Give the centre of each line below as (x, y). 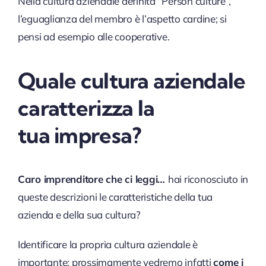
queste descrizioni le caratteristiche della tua (115, 197)
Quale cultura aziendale (132, 81)
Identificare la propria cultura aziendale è (108, 245)
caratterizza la (86, 108)
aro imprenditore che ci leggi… (96, 179)
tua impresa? (79, 135)
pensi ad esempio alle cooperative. (94, 37)
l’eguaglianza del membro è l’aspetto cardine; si (122, 19)
